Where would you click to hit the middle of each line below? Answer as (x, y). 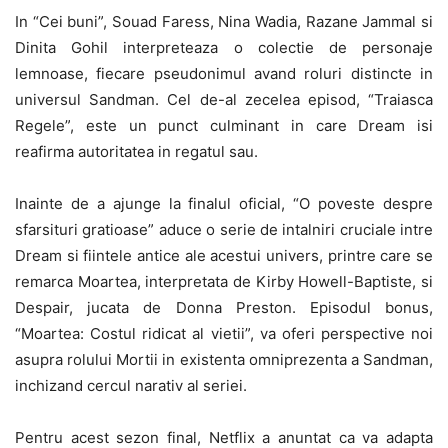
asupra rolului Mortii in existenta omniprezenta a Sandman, (224, 359)
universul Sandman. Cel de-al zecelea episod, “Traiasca (224, 99)
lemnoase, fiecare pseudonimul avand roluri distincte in (224, 73)
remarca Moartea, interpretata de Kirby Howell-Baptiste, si (224, 281)
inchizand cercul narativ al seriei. (131, 385)
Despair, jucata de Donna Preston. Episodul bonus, (224, 307)
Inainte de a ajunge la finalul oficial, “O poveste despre (224, 203)
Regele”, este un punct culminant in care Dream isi (224, 125)
